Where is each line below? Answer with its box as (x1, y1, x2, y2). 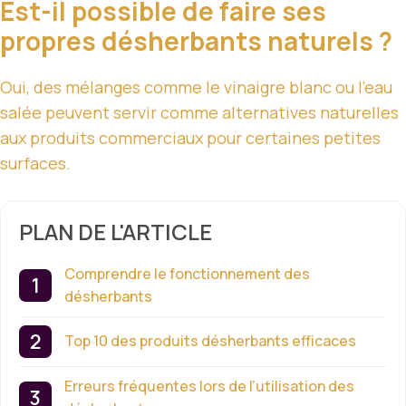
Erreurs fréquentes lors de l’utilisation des (64, 375, 354, 396)
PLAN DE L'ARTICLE (19, 216, 212, 246)
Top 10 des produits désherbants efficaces (64, 331, 356, 352)
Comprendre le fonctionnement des (64, 263, 310, 284)
